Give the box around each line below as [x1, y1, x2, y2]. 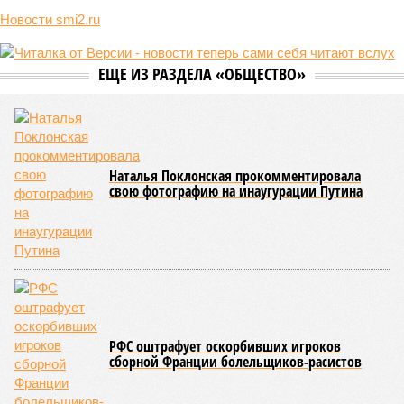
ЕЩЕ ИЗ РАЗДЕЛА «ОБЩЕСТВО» [98, 63, 306, 85]
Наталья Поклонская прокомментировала [109, 166, 361, 186]
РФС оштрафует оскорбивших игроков [109, 336, 341, 356]
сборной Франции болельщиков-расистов [109, 352, 362, 372]
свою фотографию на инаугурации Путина [109, 181, 363, 201]
